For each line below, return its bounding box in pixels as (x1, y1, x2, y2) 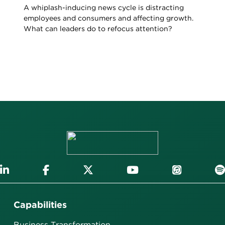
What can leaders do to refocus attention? (23, 25, 172, 33)
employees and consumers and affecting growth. (23, 14, 193, 22)
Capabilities (14, 199, 67, 210)
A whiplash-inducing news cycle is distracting (23, 4, 184, 12)
